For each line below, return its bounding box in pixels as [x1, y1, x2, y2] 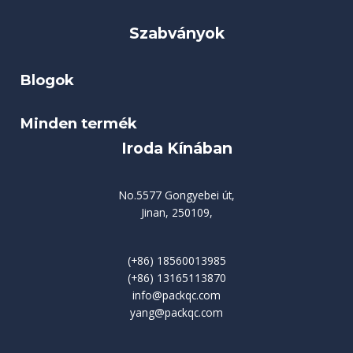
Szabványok [128, 23, 225, 43]
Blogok [20, 70, 78, 89]
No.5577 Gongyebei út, [118, 188, 235, 203]
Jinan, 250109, [140, 205, 213, 221]
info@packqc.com [132, 287, 221, 303]
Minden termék [20, 114, 137, 133]
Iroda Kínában [121, 139, 232, 158]
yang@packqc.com [130, 304, 223, 320]
